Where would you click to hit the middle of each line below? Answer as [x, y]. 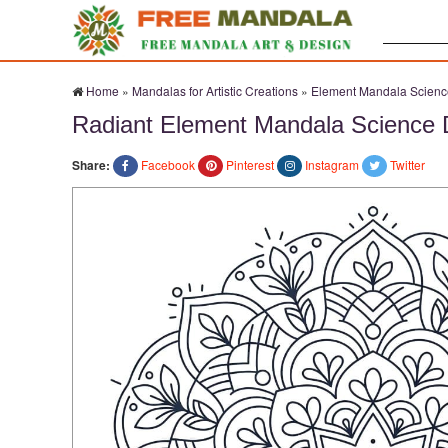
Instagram [332, 164]
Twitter [407, 164]
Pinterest [250, 164]
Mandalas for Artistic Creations [215, 90]
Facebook [168, 164]
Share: [91, 165]
